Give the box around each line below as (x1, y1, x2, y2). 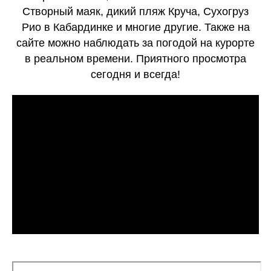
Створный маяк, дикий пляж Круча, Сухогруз (22, 5, 249, 18)
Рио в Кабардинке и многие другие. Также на (21, 21, 250, 33)
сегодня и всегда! (91, 68, 180, 80)
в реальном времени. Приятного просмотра (25, 53, 246, 65)
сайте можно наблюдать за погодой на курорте (16, 37, 255, 49)
